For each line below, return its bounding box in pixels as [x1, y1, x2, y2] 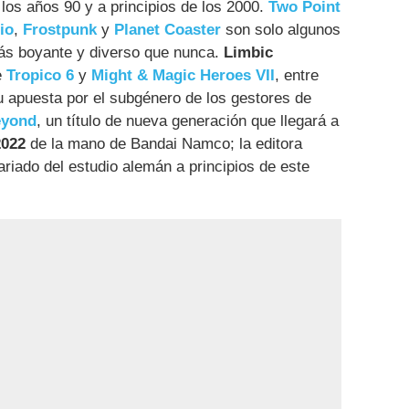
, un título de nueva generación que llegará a [37, 111, 339, 130]
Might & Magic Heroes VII [91, 66, 275, 84]
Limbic [224, 43, 273, 61]
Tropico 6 [6, 66, 74, 84]
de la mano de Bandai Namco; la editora [26, 134, 302, 152]
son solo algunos [221, 20, 341, 38]
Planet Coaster [114, 20, 221, 38]
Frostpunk [23, 20, 97, 38]
